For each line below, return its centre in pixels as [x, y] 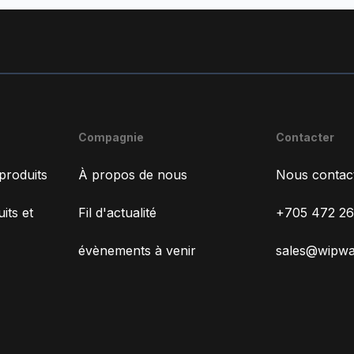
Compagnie [111, 137]
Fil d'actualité [118, 212]
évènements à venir [137, 250]
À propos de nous [133, 174]
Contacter [305, 137]
